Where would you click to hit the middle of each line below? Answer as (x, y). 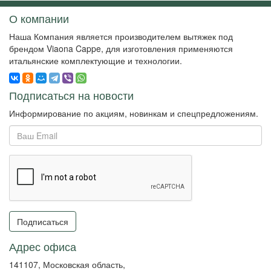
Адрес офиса (43, 247)
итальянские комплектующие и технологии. (96, 61)
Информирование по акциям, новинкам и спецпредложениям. (134, 113)
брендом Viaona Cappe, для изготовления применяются (121, 49)
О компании (39, 18)
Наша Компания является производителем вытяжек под (121, 37)
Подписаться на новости (71, 95)
